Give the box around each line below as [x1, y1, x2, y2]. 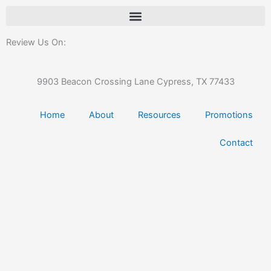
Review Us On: [6, 37, 68, 48]
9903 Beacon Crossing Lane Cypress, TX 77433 [36, 76, 235, 87]
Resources [138, 109, 181, 120]
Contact [220, 137, 253, 148]
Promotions [205, 109, 253, 120]
